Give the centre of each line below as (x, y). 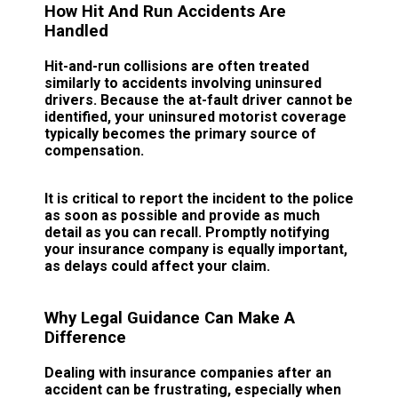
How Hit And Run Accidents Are (165, 12)
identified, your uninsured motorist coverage (195, 117)
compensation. (94, 151)
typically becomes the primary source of (180, 134)
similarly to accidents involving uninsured (183, 84)
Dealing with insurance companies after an (188, 372)
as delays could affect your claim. (157, 267)
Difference (85, 337)
